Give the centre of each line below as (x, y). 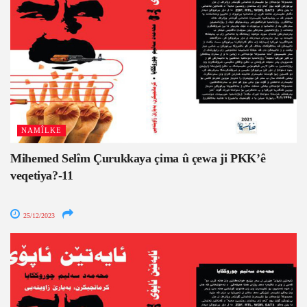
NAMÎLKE (41, 131)
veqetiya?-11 (42, 176)
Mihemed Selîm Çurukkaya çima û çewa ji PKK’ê (138, 159)
